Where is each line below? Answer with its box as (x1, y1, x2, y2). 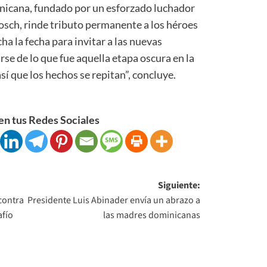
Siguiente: (158, 178, 201, 192)
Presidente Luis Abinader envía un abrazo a (27, 193, 201, 207)
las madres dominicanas (103, 208, 201, 222)
